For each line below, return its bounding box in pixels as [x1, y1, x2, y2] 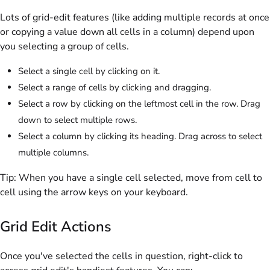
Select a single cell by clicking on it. [18, 65, 160, 78]
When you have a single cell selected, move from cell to [16, 171, 262, 185]
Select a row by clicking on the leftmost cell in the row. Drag [18, 98, 260, 110]
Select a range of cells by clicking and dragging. [18, 81, 211, 94]
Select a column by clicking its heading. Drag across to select [18, 130, 262, 143]
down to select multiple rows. [18, 114, 137, 127]
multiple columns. [18, 146, 89, 159]
